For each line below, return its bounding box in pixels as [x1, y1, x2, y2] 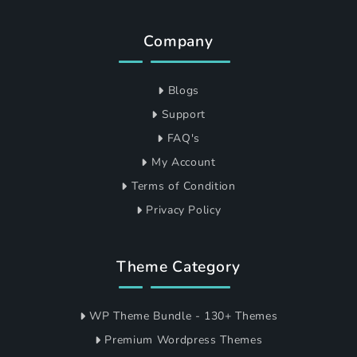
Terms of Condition [131, 178, 236, 194]
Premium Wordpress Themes [104, 332, 263, 348]
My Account [151, 155, 216, 171]
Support [161, 107, 206, 123]
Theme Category [116, 257, 241, 278]
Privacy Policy [146, 202, 222, 218]
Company [143, 31, 214, 53]
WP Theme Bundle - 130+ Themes [89, 308, 278, 324]
